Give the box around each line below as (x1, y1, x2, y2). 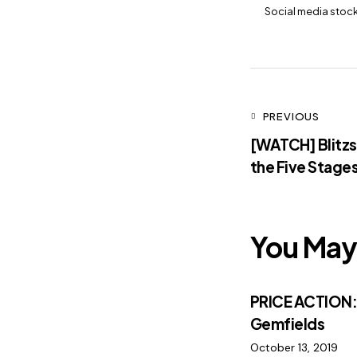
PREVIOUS (262, 110, 320, 124)
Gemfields (249, 314, 325, 334)
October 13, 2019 (249, 340, 338, 355)
